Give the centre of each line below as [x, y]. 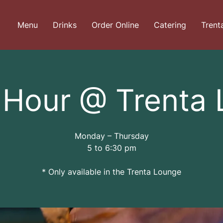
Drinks [65, 25]
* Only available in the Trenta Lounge [111, 172]
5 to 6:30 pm [111, 148]
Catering [170, 25]
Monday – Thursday [111, 136]
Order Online [115, 25]
